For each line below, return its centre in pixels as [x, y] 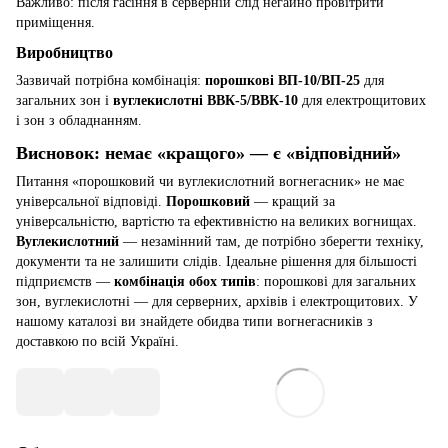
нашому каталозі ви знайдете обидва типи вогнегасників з [194, 322]
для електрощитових [362, 101]
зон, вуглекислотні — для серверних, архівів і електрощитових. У [217, 302]
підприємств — [65, 282]
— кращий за [292, 202]
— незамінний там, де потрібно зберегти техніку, [271, 242]
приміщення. [55, 22]
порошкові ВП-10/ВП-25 [282, 81]
